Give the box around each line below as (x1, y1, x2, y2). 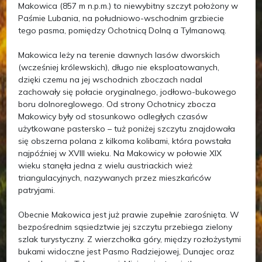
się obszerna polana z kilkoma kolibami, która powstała (18, 136, 232, 147)
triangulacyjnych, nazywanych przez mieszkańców (18, 173, 212, 184)
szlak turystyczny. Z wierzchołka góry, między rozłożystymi (18, 234, 242, 245)
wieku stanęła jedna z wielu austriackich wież (18, 160, 193, 171)
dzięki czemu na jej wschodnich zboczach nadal (18, 74, 203, 85)
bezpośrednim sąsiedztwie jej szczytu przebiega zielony (18, 222, 233, 233)
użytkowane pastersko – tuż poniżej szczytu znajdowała (18, 123, 236, 135)
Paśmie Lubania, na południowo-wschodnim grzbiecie (18, 13, 225, 24)
